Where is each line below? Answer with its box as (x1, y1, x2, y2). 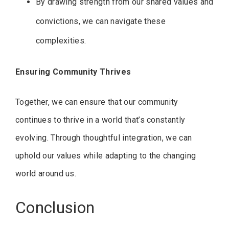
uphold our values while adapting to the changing (15, 150, 196, 161)
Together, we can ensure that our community (15, 97, 178, 107)
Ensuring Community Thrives (15, 66, 131, 77)
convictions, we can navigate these (36, 16, 166, 26)
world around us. (15, 168, 77, 178)
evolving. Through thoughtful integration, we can (15, 132, 192, 143)
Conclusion (15, 197, 95, 217)
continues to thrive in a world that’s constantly (15, 114, 186, 125)
